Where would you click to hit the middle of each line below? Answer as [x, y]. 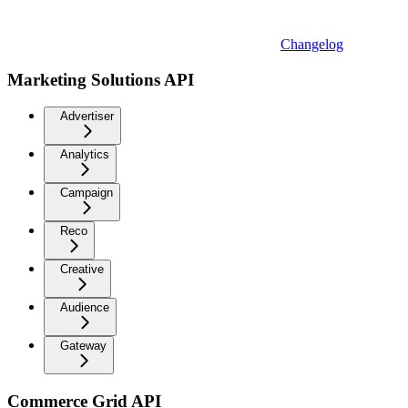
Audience [85, 308]
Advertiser [87, 117]
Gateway [83, 346]
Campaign [87, 193]
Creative [82, 270]
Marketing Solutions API [101, 79]
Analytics [85, 155]
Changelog [312, 44]
